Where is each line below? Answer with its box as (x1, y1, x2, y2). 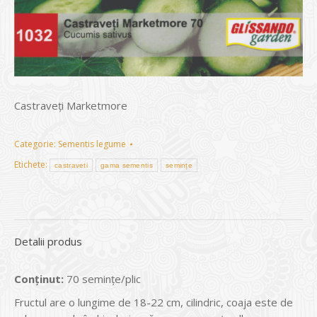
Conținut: (14, 271, 64, 286)
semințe (165, 161, 193, 169)
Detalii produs (14, 234, 82, 248)
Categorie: (14, 137, 58, 150)
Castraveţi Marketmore (14, 98, 127, 113)
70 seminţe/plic (64, 271, 141, 286)
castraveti (54, 161, 88, 169)
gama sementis (100, 161, 153, 169)
